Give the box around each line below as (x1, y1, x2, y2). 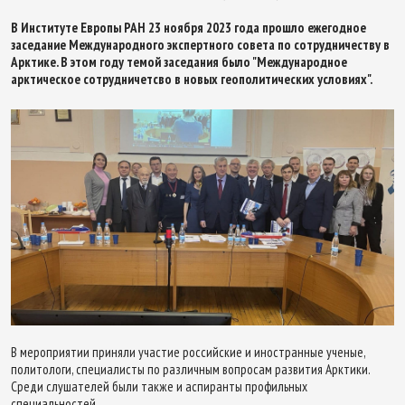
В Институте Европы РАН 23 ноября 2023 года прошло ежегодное (11, 19, 366, 36)
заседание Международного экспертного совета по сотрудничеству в (11, 36, 390, 53)
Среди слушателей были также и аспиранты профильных (11, 377, 307, 395)
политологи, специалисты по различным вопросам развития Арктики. (11, 360, 370, 378)
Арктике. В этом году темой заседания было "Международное (11, 53, 347, 71)
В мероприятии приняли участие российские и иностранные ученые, (11, 343, 365, 361)
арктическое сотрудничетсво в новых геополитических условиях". (11, 71, 372, 88)
